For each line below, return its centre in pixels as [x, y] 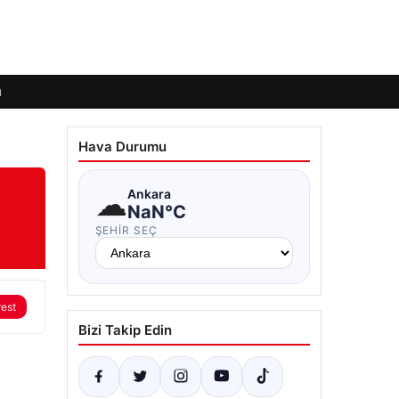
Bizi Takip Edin [125, 330]
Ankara [149, 193]
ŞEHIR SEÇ [126, 230]
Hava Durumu [122, 147]
